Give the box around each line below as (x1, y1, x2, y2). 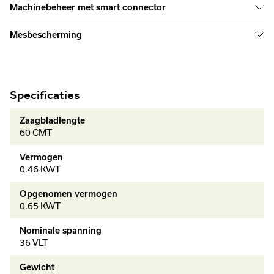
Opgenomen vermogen (20, 189, 117, 199)
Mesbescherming (10, 30, 82, 40)
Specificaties (10, 87, 80, 102)
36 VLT (20, 237, 48, 248)
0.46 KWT (20, 164, 61, 174)
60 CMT (20, 127, 52, 138)
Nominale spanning (20, 226, 102, 235)
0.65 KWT (20, 201, 61, 211)
